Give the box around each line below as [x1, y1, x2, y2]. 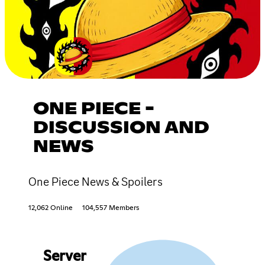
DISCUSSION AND [33, 119, 209, 137]
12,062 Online [28, 204, 73, 212]
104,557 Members [82, 204, 139, 212]
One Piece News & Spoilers [28, 173, 163, 189]
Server [43, 249, 86, 264]
